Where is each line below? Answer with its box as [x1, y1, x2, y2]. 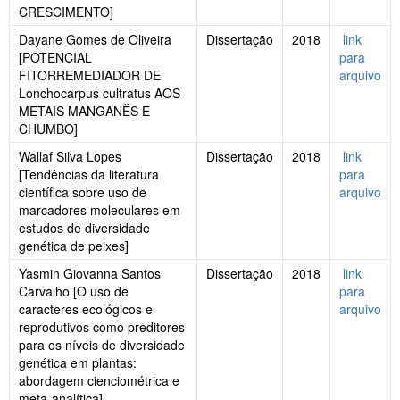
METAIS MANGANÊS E [19, 102, 150, 121]
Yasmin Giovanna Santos [19, 264, 161, 283]
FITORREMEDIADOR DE [19, 66, 161, 85]
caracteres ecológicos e [19, 300, 153, 319]
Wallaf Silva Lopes [19, 147, 121, 166]
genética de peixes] [19, 237, 129, 255]
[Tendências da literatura [19, 165, 159, 184]
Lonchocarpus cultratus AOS [19, 84, 180, 103]
